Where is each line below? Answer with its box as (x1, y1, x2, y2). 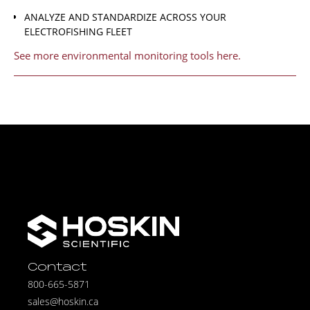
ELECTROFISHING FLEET (24, 24, 132, 38)
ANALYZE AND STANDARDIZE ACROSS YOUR (24, 10, 226, 24)
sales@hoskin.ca (28, 295, 98, 309)
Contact (28, 262, 87, 275)
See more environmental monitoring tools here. (14, 48, 241, 63)
